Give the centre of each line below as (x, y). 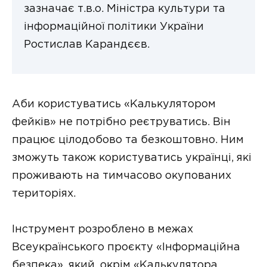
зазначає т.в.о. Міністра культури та (125, 9)
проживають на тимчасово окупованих (122, 176)
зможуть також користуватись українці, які (132, 158)
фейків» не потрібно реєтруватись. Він (121, 122)
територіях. (44, 193)
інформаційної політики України (114, 27)
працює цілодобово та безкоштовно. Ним (128, 140)
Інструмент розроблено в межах (103, 230)
